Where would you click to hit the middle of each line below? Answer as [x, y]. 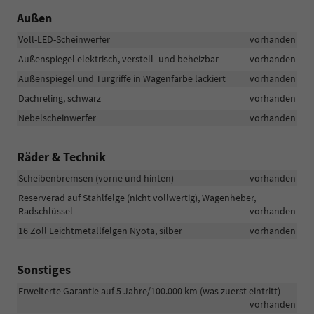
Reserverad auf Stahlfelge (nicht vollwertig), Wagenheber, [137, 198]
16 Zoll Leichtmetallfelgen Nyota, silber [100, 231]
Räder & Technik [61, 157]
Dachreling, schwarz [60, 98]
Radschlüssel [46, 211]
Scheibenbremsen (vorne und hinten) [96, 178]
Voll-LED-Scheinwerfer [64, 40]
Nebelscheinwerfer [57, 118]
